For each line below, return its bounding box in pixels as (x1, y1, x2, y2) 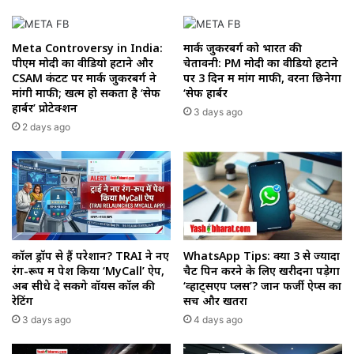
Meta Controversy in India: (12, 40, 163, 55)
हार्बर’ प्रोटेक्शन (12, 100, 77, 115)
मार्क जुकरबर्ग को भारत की (183, 40, 302, 55)
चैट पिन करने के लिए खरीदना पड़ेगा (183, 263, 340, 279)
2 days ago (22, 120, 70, 133)
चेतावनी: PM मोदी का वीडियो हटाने (183, 55, 338, 70)
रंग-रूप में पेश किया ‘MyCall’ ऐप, (12, 263, 164, 279)
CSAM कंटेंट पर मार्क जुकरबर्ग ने (12, 70, 156, 85)
